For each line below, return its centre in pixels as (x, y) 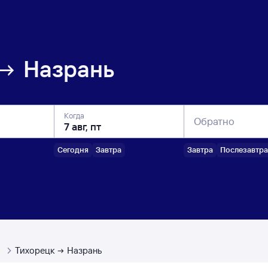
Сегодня (73, 150)
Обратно (214, 121)
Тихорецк (34, 250)
